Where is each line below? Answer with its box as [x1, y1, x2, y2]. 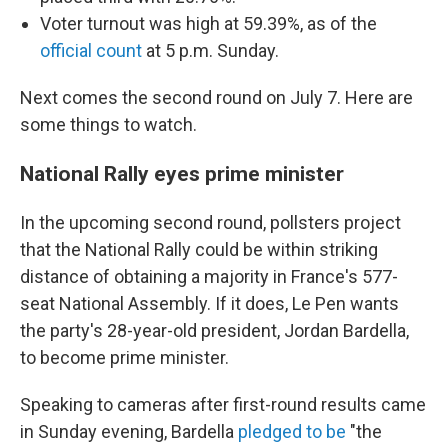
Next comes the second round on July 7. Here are [20, 87, 413, 108]
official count [40, 40, 142, 61]
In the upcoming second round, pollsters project [20, 212, 401, 233]
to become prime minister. [20, 347, 229, 368]
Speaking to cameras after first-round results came [20, 394, 426, 415]
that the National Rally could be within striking [20, 239, 378, 260]
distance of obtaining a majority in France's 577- [20, 266, 398, 287]
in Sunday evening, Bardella [20, 421, 238, 442]
